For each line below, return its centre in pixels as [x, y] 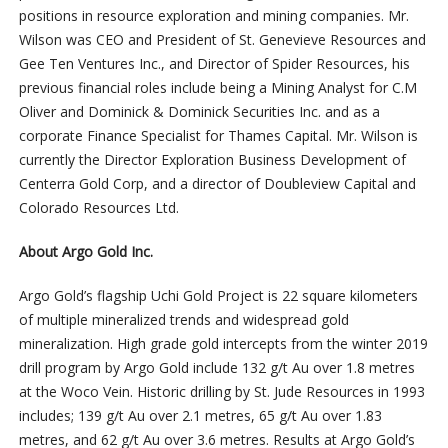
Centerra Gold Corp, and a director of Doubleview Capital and [217, 184]
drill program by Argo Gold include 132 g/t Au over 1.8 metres [216, 368]
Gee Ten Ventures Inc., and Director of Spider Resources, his [214, 64]
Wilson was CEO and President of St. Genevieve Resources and [222, 40]
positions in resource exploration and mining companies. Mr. [213, 16]
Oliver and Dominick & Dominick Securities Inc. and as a [199, 112]
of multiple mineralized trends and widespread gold [183, 320]
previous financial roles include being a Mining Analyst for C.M [217, 88]
